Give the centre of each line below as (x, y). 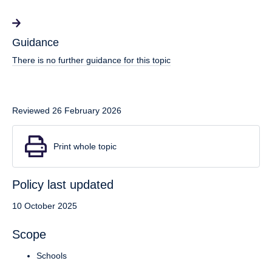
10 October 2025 (45, 206)
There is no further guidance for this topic (91, 60)
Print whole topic (85, 146)
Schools (52, 255)
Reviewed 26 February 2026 (67, 110)
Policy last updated (63, 184)
